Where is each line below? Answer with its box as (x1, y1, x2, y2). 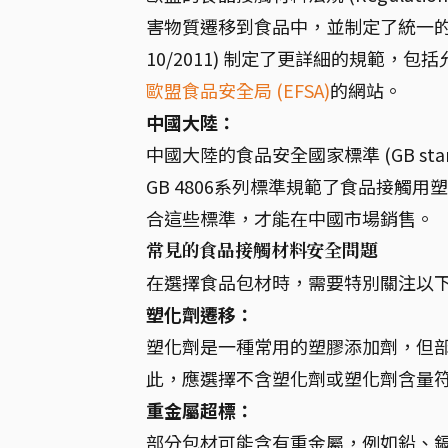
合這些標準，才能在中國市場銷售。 (146, 205, 434, 231)
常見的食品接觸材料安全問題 (146, 238, 378, 262)
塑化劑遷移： (146, 301, 254, 327)
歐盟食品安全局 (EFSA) (146, 77, 330, 103)
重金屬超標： (146, 397, 254, 423)
